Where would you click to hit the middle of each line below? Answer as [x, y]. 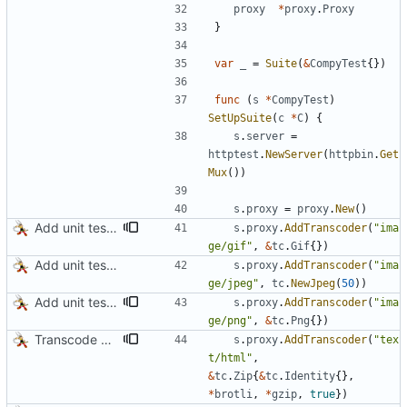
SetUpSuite [240, 119]
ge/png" [230, 321]
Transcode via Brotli [106, 340]
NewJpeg [313, 284]
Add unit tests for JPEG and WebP [112, 265]
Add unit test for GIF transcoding [112, 228]
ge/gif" [230, 247]
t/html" [230, 358]
